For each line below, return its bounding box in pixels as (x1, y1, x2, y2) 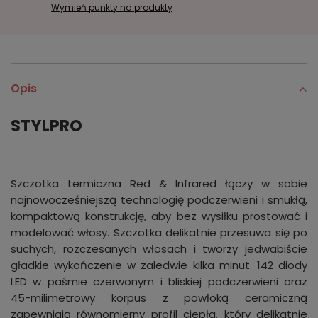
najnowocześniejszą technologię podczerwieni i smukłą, (11, 192, 307, 208)
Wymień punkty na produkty (51, 1, 172, 14)
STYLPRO (11, 114, 82, 138)
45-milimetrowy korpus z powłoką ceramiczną (11, 290, 307, 306)
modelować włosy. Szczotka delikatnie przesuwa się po (11, 225, 307, 241)
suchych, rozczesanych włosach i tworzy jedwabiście (11, 241, 307, 257)
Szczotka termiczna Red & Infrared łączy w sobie (11, 176, 307, 192)
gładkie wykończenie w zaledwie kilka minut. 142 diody (11, 258, 307, 273)
